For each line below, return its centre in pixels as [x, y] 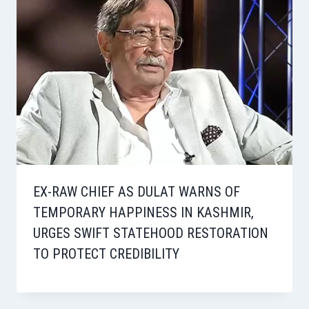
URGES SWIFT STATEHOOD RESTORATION [151, 233]
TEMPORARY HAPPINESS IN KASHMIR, [143, 213]
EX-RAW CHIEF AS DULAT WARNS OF [137, 192]
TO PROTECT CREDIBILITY [106, 254]
